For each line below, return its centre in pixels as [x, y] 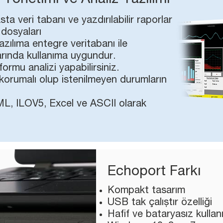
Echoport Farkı [154, 172]
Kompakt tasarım [146, 191]
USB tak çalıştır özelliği [160, 203]
